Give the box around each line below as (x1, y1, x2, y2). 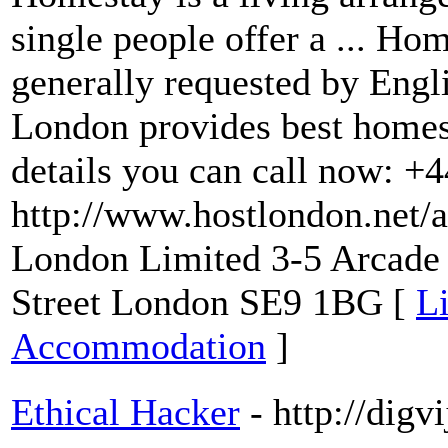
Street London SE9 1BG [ (11, 280, 416, 323)
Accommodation (11, 324, 266, 367)
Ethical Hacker (11, 390, 240, 433)
